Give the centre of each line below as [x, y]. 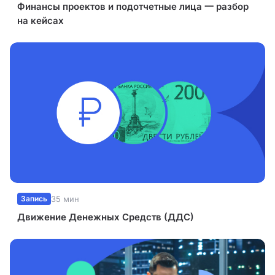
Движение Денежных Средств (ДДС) [106, 217]
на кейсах [41, 21]
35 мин [65, 199]
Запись [34, 199]
